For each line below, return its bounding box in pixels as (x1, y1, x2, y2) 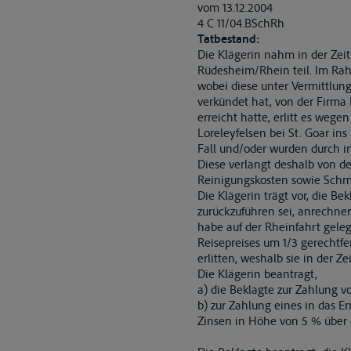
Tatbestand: (197, 31, 259, 47)
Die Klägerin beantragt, (197, 266, 317, 282)
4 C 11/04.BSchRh (197, 15, 284, 31)
